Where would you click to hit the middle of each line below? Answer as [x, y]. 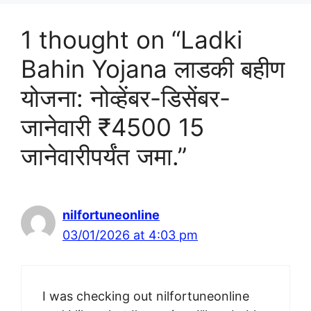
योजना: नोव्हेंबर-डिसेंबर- [126, 98]
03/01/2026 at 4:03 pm [130, 235]
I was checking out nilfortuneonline [146, 296]
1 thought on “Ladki [132, 39]
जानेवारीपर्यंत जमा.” [104, 156]
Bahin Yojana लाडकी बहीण [153, 68]
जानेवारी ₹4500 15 [112, 127]
